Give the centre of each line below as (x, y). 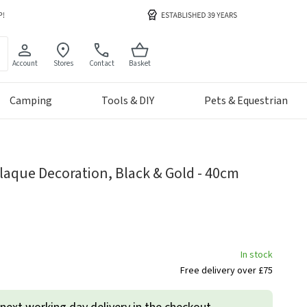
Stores (63, 63)
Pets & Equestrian (246, 101)
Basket (140, 63)
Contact (101, 63)
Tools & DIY (128, 101)
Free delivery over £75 (226, 271)
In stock (257, 255)
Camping (30, 101)
